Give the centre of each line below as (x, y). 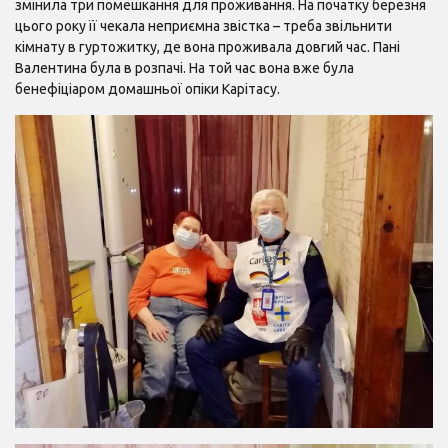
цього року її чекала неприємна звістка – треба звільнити (203, 25)
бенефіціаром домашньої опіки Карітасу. (147, 88)
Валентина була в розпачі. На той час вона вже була (184, 67)
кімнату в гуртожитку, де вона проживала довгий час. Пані (207, 46)
